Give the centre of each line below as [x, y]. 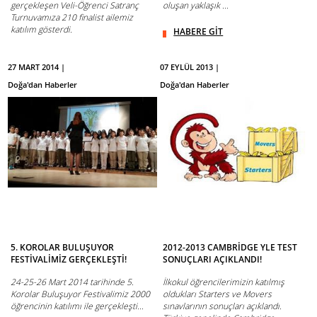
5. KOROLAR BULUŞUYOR [63, 248]
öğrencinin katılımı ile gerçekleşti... [77, 306]
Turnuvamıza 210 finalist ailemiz [72, 17]
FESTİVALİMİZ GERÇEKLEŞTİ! [69, 260]
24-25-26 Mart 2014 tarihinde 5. [73, 282]
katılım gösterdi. [42, 29]
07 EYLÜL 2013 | [190, 67]
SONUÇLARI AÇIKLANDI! [213, 260]
